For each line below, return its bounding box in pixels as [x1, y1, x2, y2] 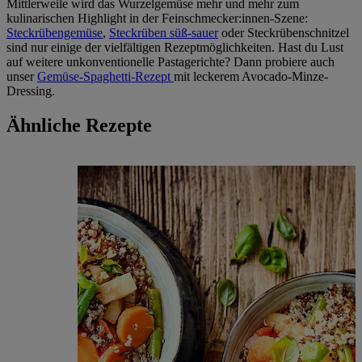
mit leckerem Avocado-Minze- [174, 69, 328, 84]
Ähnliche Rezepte [6, 115, 152, 137]
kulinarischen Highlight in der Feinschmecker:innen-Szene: [6, 11, 308, 26]
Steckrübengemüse [6, 26, 103, 40]
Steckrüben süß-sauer [109, 26, 218, 40]
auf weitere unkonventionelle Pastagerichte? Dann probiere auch [6, 55, 335, 69]
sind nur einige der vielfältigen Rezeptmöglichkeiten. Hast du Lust [6, 40, 343, 55]
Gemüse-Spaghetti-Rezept [37, 69, 174, 84]
